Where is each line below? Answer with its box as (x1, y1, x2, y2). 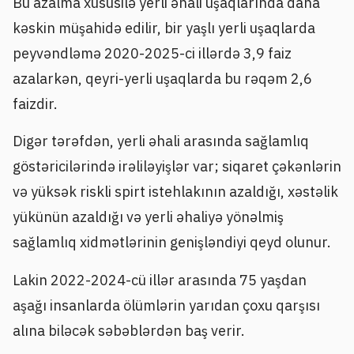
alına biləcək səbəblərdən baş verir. (13, 321, 245, 340)
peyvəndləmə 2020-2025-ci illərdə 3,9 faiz (13, 44, 292, 63)
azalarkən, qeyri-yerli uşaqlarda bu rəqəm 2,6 (13, 70, 312, 88)
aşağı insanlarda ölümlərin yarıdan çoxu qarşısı (13, 296, 320, 314)
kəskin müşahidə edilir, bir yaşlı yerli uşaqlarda (13, 19, 315, 38)
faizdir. (13, 95, 58, 114)
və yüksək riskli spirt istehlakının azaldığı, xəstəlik (13, 183, 338, 201)
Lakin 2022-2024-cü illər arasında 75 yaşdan (13, 270, 307, 289)
